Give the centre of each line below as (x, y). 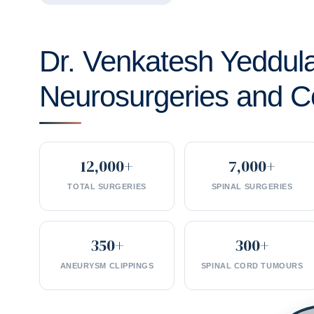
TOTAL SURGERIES (107, 186)
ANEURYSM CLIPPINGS (107, 265)
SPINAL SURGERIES (252, 186)
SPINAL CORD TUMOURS (252, 265)
